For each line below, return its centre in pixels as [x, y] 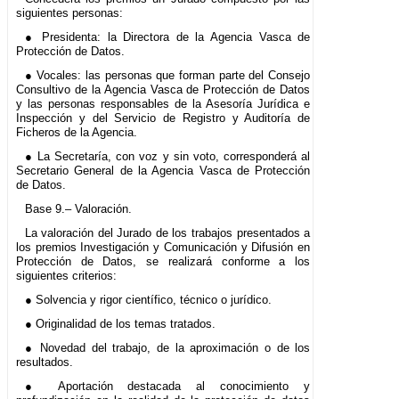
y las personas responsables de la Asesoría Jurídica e [163, 103]
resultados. [45, 362]
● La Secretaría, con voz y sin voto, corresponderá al [167, 156]
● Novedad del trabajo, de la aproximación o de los [167, 347]
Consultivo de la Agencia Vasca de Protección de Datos [163, 89]
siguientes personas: [69, 12]
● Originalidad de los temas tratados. [120, 323]
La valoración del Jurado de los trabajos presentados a [167, 232]
